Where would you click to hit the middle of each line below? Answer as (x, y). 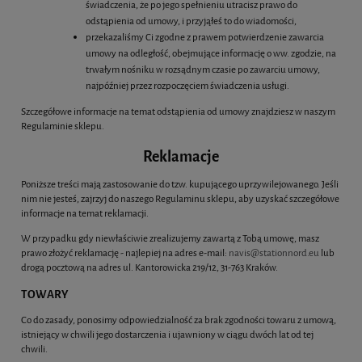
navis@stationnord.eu (274, 253)
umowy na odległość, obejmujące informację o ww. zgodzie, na (211, 54)
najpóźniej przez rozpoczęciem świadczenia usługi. (187, 86)
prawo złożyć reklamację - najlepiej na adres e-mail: (125, 253)
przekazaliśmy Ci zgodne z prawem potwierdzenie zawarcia (205, 38)
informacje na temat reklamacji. (85, 214)
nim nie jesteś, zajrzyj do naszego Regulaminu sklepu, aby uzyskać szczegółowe (180, 199)
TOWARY (44, 295)
